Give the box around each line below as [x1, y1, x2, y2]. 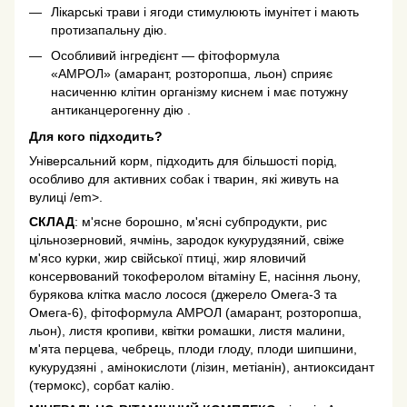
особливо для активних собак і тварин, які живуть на [29, 171, 339, 186]
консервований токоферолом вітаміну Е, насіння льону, [29, 268, 361, 283]
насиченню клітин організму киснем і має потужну [51, 84, 348, 100]
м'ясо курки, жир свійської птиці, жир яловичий [29, 250, 306, 265]
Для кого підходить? [29, 128, 163, 144]
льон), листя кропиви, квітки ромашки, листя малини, [29, 323, 345, 338]
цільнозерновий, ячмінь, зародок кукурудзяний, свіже [29, 232, 344, 247]
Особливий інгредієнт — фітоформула [51, 48, 280, 64]
